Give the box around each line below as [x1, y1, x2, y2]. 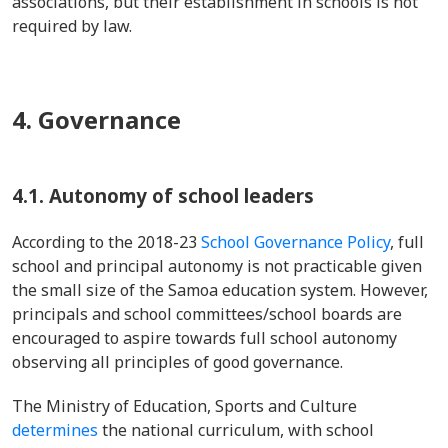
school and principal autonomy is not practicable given [12, 255, 422, 277]
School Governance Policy [201, 231, 390, 253]
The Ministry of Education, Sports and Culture [12, 395, 357, 417]
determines [12, 419, 98, 441]
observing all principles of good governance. [12, 351, 347, 373]
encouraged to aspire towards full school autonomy [12, 327, 397, 349]
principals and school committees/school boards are [12, 303, 402, 325]
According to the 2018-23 [12, 231, 201, 253]
